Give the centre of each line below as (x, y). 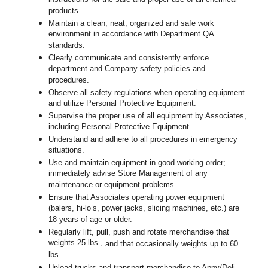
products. (65, 11)
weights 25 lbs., (77, 243)
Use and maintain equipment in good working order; (137, 163)
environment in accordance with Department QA (131, 35)
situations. (67, 151)
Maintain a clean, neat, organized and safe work (132, 23)
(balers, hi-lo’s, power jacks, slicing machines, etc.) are (144, 209)
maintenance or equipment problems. (113, 185)
